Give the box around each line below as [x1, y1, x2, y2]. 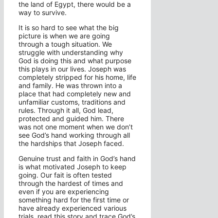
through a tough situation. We [18, 40, 112, 49]
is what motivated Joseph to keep [18, 163, 127, 171]
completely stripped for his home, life [18, 73, 136, 82]
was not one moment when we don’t [18, 123, 133, 131]
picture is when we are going [18, 32, 110, 40]
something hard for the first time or [18, 196, 129, 204]
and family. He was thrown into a [18, 81, 122, 90]
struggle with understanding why [18, 48, 123, 57]
